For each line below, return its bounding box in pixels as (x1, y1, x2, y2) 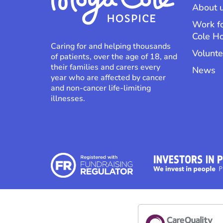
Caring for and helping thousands (51, 41, 171, 52)
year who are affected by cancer (51, 72, 166, 84)
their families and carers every (51, 62, 160, 73)
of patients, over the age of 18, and (51, 51, 177, 63)
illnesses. (51, 93, 85, 105)
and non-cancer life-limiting (51, 83, 151, 94)
